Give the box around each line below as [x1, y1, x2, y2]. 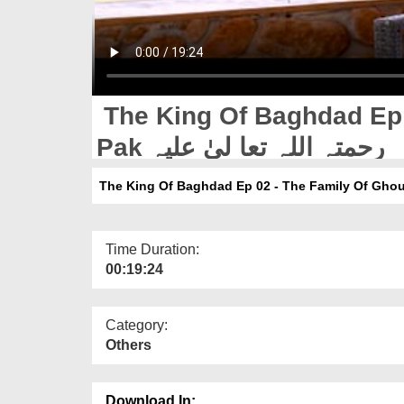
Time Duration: [106, 241, 199, 257]
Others [106, 336, 151, 353]
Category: [106, 317, 168, 333]
